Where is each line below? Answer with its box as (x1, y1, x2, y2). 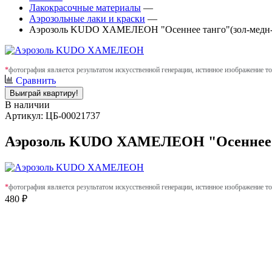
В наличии (5, 100, 50, 110)
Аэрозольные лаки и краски (29, 13, 145, 24)
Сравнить (16, 75, 56, 86)
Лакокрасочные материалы (29, 2, 141, 13)
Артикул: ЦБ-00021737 (5, 110, 100, 121)
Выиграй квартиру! (10, 89, 78, 98)
